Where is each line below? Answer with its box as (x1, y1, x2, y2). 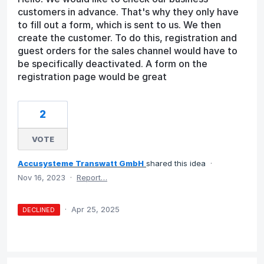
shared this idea (146, 158, 208, 168)
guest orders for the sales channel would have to (18, 44, 237, 57)
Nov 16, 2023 (18, 172, 65, 182)
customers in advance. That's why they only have (18, 5, 239, 18)
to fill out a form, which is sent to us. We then (18, 18, 221, 31)
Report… (77, 172, 107, 182)
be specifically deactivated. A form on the (18, 57, 207, 70)
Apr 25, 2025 (71, 204, 120, 214)
